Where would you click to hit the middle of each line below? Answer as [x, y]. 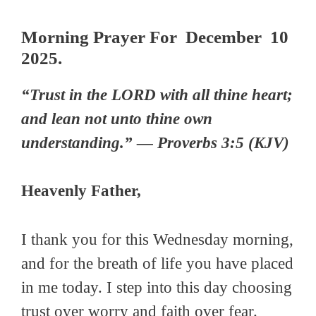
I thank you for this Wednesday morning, [157, 239]
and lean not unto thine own [117, 119]
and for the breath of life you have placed [157, 263]
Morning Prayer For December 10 [155, 37]
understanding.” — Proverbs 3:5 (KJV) [155, 142]
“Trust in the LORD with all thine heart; [157, 95]
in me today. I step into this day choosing [157, 287]
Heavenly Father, [81, 191]
